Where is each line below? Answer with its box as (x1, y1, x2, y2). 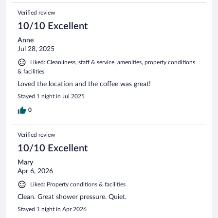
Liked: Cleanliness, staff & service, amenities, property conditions (30, 59, 195, 66)
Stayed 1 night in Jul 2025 (18, 93, 85, 100)
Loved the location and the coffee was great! (18, 81, 151, 88)
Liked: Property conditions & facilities (30, 182, 126, 188)
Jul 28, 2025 (18, 46, 54, 53)
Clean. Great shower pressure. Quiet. (18, 194, 127, 201)
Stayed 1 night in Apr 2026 (18, 206, 87, 213)
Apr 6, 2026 (18, 168, 53, 175)
